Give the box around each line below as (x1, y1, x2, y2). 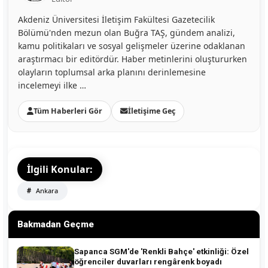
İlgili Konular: (27, 163, 93, 176)
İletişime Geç (128, 106, 175, 117)
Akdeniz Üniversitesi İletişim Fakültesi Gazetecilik (18, 14, 215, 26)
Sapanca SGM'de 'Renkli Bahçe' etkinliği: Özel (74, 246, 249, 257)
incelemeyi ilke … (18, 80, 86, 92)
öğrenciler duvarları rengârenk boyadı (74, 257, 222, 267)
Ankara (33, 186, 58, 196)
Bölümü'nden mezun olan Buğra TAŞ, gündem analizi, (18, 27, 235, 39)
